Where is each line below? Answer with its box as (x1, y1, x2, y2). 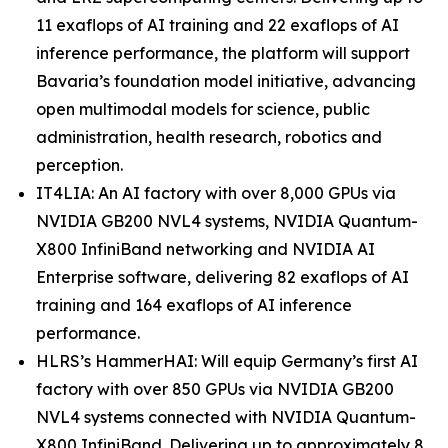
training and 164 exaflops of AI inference (36, 295, 352, 315)
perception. (36, 155, 123, 175)
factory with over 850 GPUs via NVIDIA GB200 (36, 379, 394, 399)
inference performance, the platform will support (36, 43, 410, 63)
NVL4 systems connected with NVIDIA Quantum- (36, 407, 416, 427)
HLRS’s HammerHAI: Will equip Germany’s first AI (36, 351, 418, 371)
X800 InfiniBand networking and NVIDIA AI (36, 239, 375, 259)
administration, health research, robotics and (36, 127, 382, 147)
